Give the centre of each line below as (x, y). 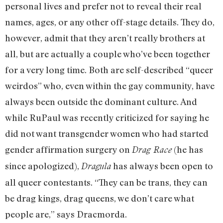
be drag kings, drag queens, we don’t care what (100, 198)
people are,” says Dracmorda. (66, 214)
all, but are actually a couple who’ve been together (108, 54)
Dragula (96, 166)
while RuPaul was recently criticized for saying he (107, 118)
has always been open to (162, 166)
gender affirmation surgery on (68, 150)
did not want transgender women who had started (107, 134)
